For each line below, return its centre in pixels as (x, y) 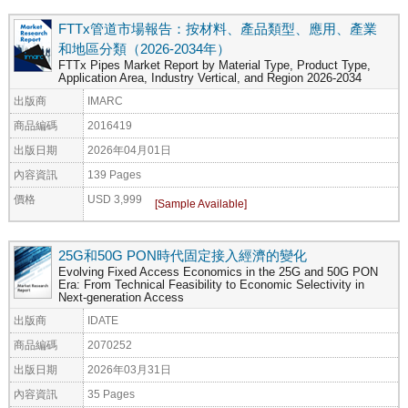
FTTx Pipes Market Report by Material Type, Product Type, (214, 65)
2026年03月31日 (129, 369)
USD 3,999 (115, 199)
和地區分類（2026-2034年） (144, 48)
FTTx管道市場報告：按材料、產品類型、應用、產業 (218, 28)
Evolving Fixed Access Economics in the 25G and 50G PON (218, 272)
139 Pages (114, 174)
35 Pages (111, 393)
